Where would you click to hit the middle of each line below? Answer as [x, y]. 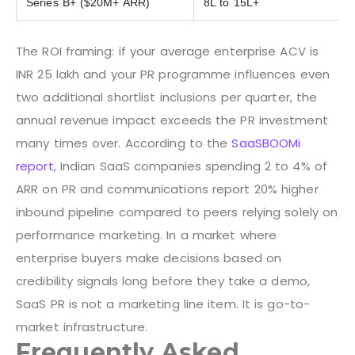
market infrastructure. [82, 326]
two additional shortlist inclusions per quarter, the [167, 97]
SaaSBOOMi [266, 143]
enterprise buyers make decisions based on [149, 258]
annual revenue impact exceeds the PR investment [172, 120]
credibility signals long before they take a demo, [163, 281]
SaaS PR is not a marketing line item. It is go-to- [163, 303]
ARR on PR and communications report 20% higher [167, 189]
